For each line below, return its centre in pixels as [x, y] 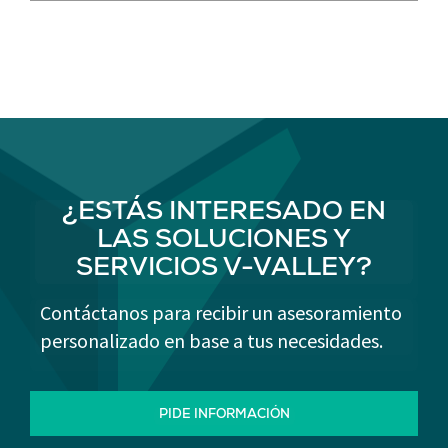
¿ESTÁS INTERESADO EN [224, 214]
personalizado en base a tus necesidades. [211, 340]
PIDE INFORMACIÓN [224, 415]
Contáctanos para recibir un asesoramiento [221, 312]
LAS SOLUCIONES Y [224, 242]
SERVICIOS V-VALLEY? [224, 270]
